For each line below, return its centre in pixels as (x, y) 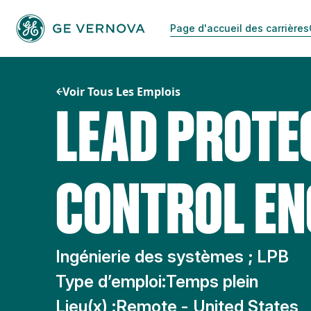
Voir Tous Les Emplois (121, 92)
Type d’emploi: (111, 281)
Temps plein (212, 281)
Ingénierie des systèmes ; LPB (172, 257)
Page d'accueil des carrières (239, 28)
